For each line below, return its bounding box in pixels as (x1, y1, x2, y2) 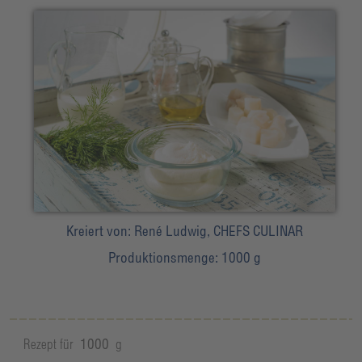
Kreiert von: (65, 222, 134, 240)
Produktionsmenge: (107, 249, 221, 267)
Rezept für (23, 335, 74, 353)
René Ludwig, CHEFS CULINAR (133, 222, 303, 240)
